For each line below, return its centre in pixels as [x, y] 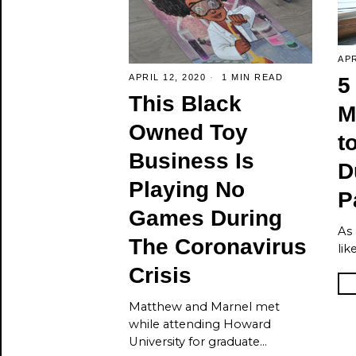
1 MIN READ [250, 77]
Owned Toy [188, 133]
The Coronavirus [218, 247]
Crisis [160, 276]
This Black [185, 104]
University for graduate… [198, 342]
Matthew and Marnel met [204, 307]
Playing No [187, 190]
